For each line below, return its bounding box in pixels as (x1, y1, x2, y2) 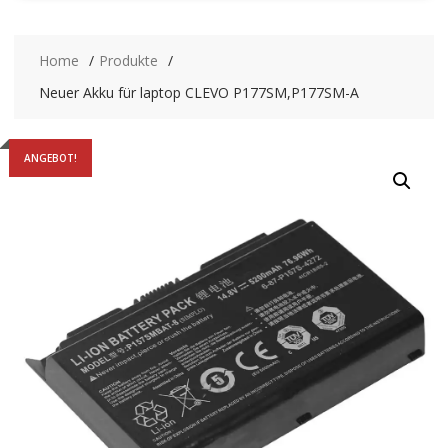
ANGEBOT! (23, 150, 77, 165)
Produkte (98, 50, 158, 70)
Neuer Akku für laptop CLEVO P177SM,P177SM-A (38, 82, 359, 102)
